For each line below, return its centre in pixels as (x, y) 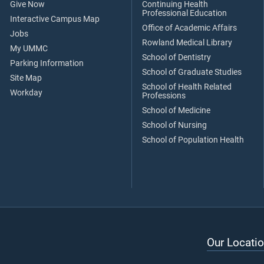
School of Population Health (193, 140)
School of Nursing (174, 125)
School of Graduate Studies (192, 72)
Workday (26, 93)
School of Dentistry (176, 57)
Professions (164, 95)
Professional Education (184, 13)
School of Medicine (176, 110)
